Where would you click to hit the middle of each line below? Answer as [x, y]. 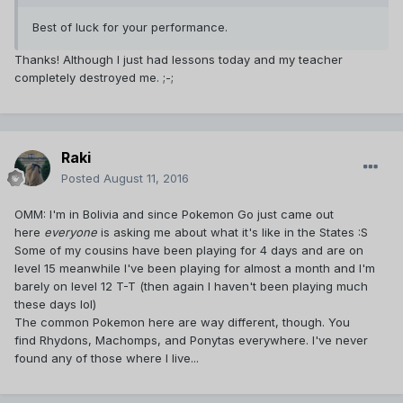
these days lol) [55, 304]
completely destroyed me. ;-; [94, 78]
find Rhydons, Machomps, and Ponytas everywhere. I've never [191, 340]
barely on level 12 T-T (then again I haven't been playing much [191, 287]
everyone [72, 233]
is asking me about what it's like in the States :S [234, 233]
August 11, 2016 [146, 179]
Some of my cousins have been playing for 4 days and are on [189, 251]
